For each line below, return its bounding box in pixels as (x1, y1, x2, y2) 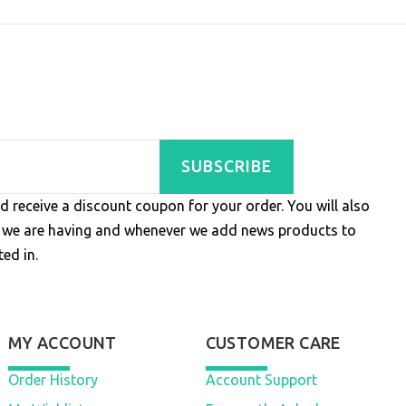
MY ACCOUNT (7, 333, 117, 352)
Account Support (205, 371, 317, 388)
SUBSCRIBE (180, 158, 272, 176)
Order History (7, 371, 98, 388)
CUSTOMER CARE (205, 333, 341, 352)
